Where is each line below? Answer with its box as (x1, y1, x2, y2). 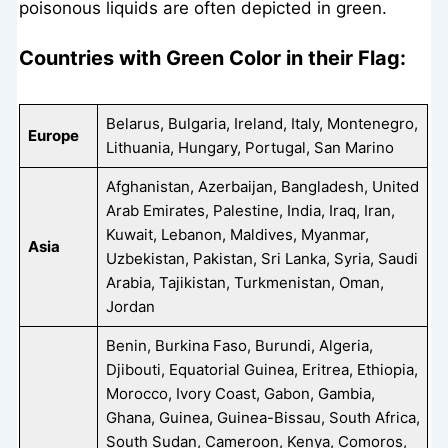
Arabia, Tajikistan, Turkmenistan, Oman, (105, 272, 384, 292)
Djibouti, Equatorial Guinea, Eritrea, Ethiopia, (105, 359, 418, 379)
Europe (27, 125, 79, 145)
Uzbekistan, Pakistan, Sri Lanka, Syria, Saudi (105, 248, 418, 268)
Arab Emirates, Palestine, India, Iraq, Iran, (105, 200, 395, 220)
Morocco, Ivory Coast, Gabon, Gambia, (105, 383, 375, 403)
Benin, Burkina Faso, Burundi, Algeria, (105, 335, 373, 355)
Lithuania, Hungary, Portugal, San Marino (105, 137, 394, 157)
